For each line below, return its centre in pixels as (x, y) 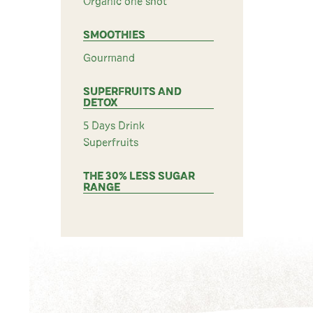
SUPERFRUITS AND (132, 92)
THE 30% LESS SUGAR (139, 176)
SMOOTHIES (114, 35)
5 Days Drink (114, 126)
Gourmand (109, 58)
